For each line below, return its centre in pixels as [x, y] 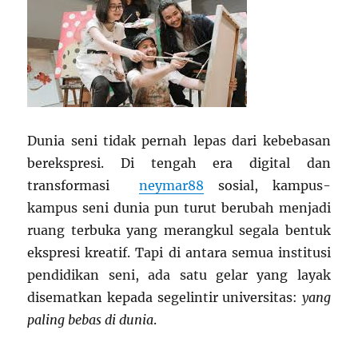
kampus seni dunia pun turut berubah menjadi [179, 208]
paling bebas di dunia [91, 320]
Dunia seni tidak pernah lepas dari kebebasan [179, 141]
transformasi [83, 185]
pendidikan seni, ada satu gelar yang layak [179, 275]
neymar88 [171, 185]
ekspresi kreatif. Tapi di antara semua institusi [179, 253]
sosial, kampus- [267, 185]
